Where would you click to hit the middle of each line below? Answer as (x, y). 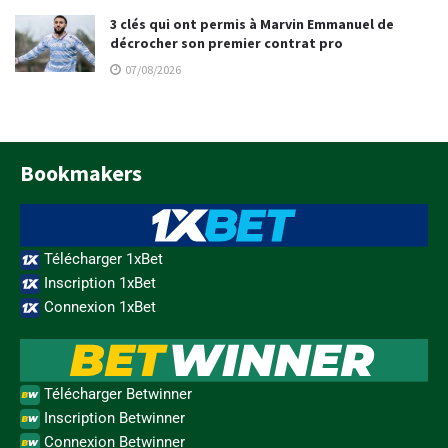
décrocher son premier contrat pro (226, 43)
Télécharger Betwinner (116, 394)
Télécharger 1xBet (101, 259)
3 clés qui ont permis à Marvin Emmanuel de (252, 24)
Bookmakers (81, 173)
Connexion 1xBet (98, 307)
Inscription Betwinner (112, 418)
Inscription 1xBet (98, 283)
